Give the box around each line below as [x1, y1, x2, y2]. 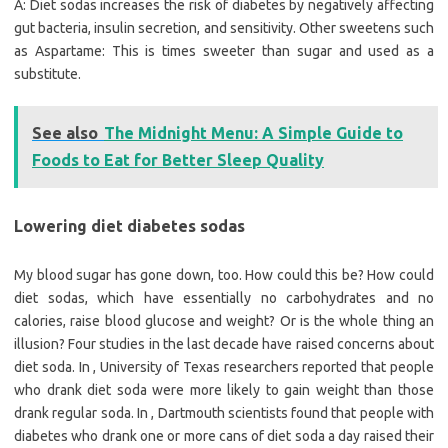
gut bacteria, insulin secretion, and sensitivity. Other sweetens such [14, 20, 434, 37]
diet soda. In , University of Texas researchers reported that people [14, 359, 434, 376]
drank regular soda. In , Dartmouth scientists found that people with [14, 405, 434, 422]
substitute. [14, 66, 81, 83]
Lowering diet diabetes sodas [14, 217, 245, 236]
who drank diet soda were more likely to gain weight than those [14, 382, 434, 399]
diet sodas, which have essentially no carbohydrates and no [14, 290, 434, 307]
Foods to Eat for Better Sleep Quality [32, 151, 324, 170]
